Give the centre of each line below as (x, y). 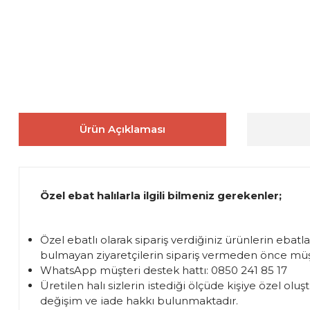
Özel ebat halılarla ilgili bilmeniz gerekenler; (161, 195)
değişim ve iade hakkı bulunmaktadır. (139, 300)
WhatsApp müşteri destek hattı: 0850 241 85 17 (164, 270)
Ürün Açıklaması (122, 129)
